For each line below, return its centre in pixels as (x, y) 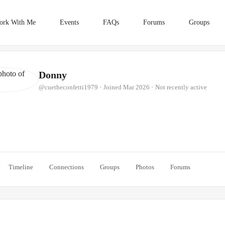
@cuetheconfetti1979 (68, 87)
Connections (67, 167)
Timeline (21, 167)
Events (69, 22)
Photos (145, 167)
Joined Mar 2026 (127, 87)
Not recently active (180, 87)
